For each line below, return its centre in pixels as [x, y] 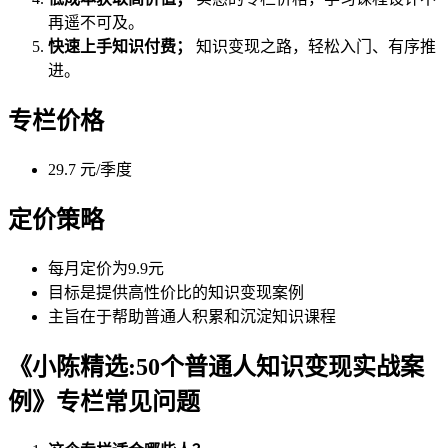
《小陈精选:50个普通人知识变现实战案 [216, 366]
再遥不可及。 [96, 23]
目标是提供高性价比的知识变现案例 [176, 293]
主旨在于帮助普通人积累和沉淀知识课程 [192, 317]
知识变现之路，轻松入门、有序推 [314, 47]
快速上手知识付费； [120, 47]
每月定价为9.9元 [106, 269]
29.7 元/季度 [90, 170]
